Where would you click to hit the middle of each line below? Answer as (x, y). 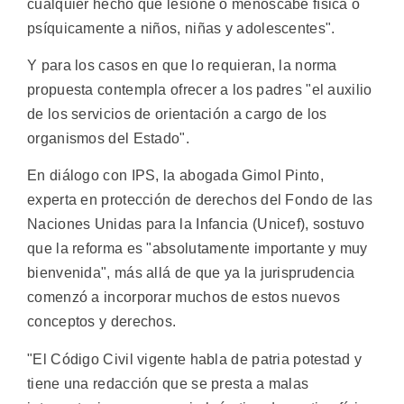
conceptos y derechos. (102, 322)
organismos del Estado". (108, 138)
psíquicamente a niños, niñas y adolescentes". (181, 28)
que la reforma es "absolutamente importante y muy (197, 249)
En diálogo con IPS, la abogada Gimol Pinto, (175, 176)
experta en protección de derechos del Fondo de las (200, 200)
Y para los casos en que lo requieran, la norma (182, 65)
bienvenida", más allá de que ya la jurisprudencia (191, 273)
